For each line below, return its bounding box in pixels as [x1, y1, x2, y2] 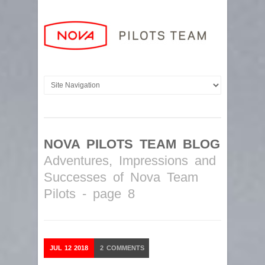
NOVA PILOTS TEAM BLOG [44, 137, 220, 151]
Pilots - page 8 [44, 186, 135, 201]
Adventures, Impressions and [44, 153, 216, 168]
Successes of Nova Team [44, 170, 198, 185]
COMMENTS [105, 244, 144, 251]
